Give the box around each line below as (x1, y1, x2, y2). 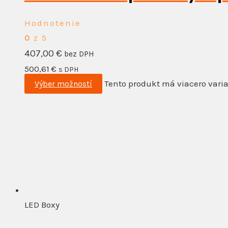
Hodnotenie (24, 18, 81, 28)
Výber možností (35, 79, 92, 89)
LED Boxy (24, 199, 60, 210)
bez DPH (64, 49, 94, 59)
